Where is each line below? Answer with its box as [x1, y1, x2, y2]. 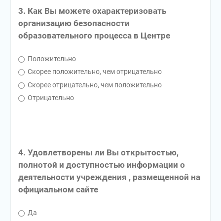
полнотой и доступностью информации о [18, 160, 185, 170]
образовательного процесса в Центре [18, 30, 170, 40]
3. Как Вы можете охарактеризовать [18, 5, 166, 16]
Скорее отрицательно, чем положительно [26, 80, 162, 89]
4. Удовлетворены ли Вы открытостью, [18, 147, 179, 158]
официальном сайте [18, 184, 98, 195]
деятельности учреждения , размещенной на [18, 172, 200, 183]
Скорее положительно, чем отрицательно [26, 68, 162, 76]
